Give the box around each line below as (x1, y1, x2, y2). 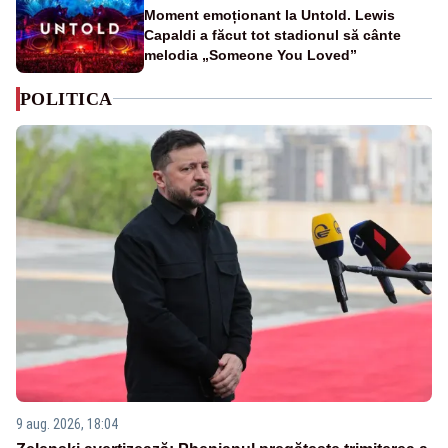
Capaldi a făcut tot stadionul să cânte (144, 26, 401, 43)
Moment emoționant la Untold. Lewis (144, 6, 395, 23)
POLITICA (20, 88, 113, 109)
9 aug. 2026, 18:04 (16, 416, 118, 433)
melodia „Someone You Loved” (144, 46, 357, 63)
